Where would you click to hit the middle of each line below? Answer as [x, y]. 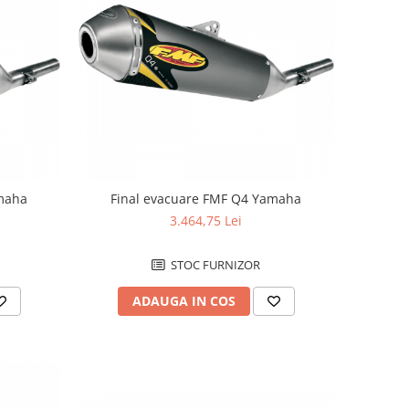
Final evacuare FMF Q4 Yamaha [206, 198]
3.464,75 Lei [206, 220]
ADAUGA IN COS [184, 300]
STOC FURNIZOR [215, 264]
